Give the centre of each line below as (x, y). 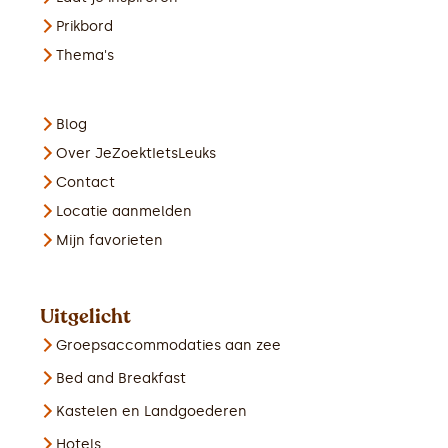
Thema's (85, 56)
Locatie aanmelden (124, 212)
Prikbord (84, 27)
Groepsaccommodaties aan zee (168, 346)
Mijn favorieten (109, 241)
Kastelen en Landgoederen (151, 412)
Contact (85, 183)
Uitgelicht (85, 317)
